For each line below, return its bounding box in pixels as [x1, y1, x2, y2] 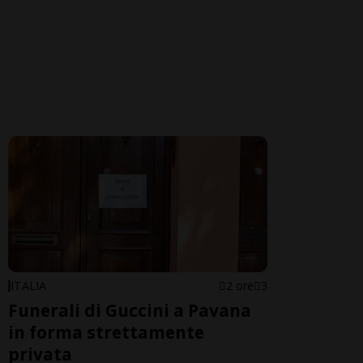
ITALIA [11, 278, 46, 294]
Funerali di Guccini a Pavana [8, 299, 251, 322]
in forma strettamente [8, 321, 204, 344]
